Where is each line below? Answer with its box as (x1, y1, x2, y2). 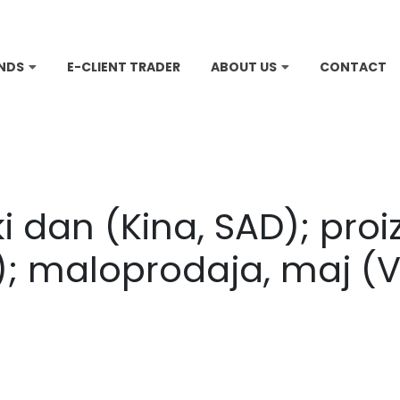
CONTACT (320, 58, 387, 76)
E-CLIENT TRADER (67, 58, 180, 76)
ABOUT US (211, 58, 277, 76)
